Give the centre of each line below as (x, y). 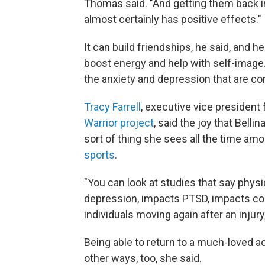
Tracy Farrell (112, 107)
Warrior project (119, 123)
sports (99, 155)
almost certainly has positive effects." (173, 20)
